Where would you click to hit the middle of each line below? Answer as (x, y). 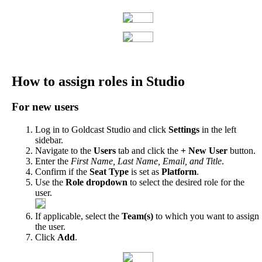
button (242, 151)
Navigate (52, 151)
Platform (179, 172)
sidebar (48, 140)
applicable (62, 216)
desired (189, 182)
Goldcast (88, 130)
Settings (184, 130)
